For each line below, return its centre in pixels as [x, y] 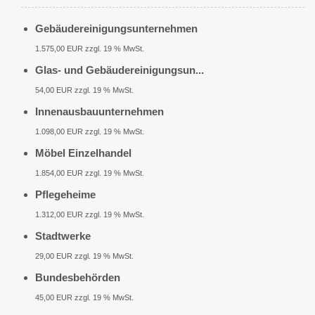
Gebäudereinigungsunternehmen [116, 29]
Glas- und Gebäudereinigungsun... [120, 70]
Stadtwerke [63, 236]
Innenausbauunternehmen [99, 112]
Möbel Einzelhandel [83, 153]
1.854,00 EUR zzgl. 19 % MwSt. [90, 173]
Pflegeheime [65, 195]
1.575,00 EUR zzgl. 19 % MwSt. [90, 49]
